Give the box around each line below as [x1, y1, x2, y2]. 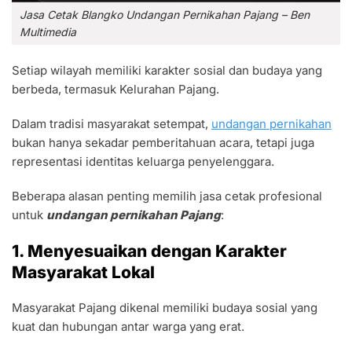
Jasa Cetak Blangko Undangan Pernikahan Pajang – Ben [20, 7, 310, 21]
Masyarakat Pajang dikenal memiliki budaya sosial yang [12, 299, 317, 315]
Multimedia [20, 24, 76, 38]
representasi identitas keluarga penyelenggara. [12, 153, 274, 169]
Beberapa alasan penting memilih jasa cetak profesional [12, 188, 322, 203]
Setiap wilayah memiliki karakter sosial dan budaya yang [12, 62, 322, 78]
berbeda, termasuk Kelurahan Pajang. [12, 81, 219, 97]
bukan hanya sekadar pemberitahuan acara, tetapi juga [12, 134, 314, 150]
